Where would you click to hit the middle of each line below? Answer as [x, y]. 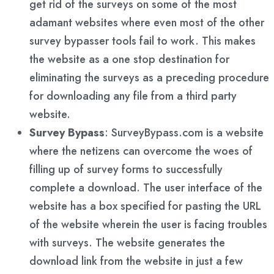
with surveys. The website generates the [127, 243]
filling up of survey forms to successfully [126, 169]
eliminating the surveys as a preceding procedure [149, 77]
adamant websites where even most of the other [147, 22]
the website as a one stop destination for [129, 59]
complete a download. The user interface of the [146, 187]
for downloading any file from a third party [133, 96]
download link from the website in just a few [136, 261]
